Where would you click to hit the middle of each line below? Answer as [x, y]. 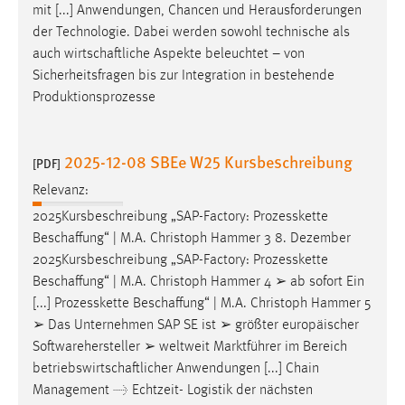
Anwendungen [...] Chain [246, 369]
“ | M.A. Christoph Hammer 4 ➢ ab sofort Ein [234, 283]
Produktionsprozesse [94, 97]
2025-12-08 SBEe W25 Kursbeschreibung [208, 161]
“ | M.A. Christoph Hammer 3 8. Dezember [227, 239]
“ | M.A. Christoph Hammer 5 [287, 304]
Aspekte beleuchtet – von [227, 54]
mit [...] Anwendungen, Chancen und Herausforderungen [197, 10]
